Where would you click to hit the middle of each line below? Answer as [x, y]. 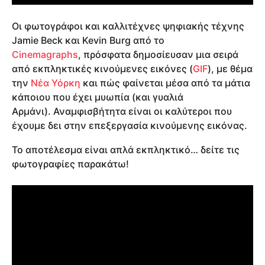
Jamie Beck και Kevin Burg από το [88, 41]
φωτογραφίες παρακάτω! [70, 164]
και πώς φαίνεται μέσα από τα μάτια [165, 83]
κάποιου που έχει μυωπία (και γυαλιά [98, 97]
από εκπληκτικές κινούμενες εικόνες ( [102, 69]
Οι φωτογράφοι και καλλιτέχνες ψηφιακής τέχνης [128, 26]
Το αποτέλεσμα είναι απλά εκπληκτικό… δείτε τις [126, 149]
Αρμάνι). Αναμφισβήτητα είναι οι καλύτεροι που [122, 112]
